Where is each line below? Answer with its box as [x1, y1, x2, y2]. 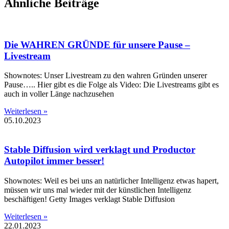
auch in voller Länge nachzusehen [4, 89, 114, 99]
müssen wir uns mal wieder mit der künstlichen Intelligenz [4, 185, 191, 194]
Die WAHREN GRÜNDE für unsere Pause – [4, 39, 190, 50]
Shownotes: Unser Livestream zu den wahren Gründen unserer [4, 71, 207, 80]
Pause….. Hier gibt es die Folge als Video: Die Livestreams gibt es [4, 80, 219, 89]
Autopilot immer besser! [4, 155, 104, 167]
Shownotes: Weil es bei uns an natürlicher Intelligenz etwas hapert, [4, 176, 219, 185]
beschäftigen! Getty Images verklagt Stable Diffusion [4, 194, 175, 203]
